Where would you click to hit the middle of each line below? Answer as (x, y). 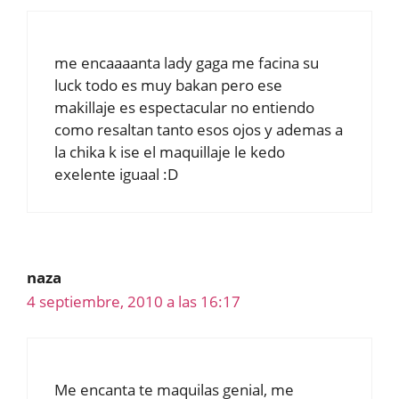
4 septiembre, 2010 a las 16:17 (134, 301)
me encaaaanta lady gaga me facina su (187, 62)
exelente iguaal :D (116, 174)
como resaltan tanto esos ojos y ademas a (199, 129)
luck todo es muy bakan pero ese (168, 85)
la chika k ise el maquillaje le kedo (170, 151)
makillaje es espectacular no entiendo (184, 107)
